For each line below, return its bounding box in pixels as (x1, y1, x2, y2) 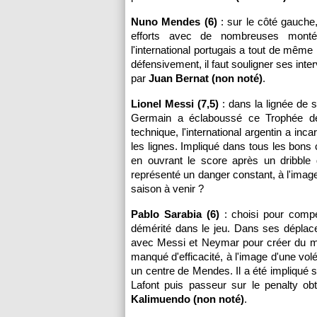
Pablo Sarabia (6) (131, 208, 219, 220)
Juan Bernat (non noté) (149, 72, 263, 84)
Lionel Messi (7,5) (131, 98, 219, 110)
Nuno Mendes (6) (131, 16, 217, 28)
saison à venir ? (131, 183, 204, 195)
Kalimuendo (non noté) (131, 293, 244, 305)
